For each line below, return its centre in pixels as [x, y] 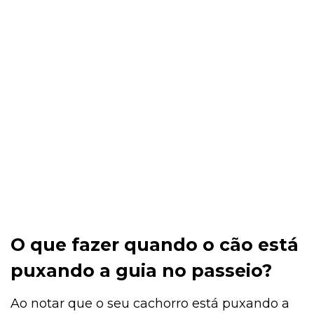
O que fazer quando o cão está [155, 244]
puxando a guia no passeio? [141, 270]
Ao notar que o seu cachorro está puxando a [150, 303]
